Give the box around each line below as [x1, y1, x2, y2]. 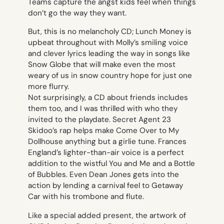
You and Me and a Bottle [109, 158, 195, 169]
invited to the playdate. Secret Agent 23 [28, 114, 171, 125]
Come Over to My [116, 125, 179, 136]
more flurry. [28, 81, 69, 92]
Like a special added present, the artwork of [28, 210, 186, 220]
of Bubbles [28, 169, 66, 180]
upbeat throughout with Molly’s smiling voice [28, 37, 188, 48]
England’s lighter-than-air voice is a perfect [28, 147, 184, 158]
